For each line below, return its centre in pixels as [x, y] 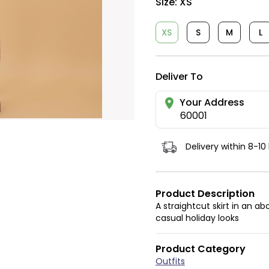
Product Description [205, 193]
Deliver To [179, 77]
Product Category [200, 249]
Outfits [170, 261]
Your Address [212, 102]
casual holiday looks [197, 218]
